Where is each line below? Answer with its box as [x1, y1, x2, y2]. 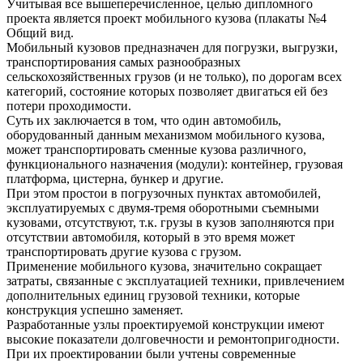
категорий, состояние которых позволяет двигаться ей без [6, 84, 327, 99]
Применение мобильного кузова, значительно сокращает [6, 259, 322, 274]
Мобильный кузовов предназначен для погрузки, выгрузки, [6, 41, 338, 55]
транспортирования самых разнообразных [6, 55, 241, 70]
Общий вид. [6, 26, 74, 41]
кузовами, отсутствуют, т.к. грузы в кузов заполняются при [6, 216, 335, 230]
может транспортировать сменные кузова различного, [6, 143, 306, 157]
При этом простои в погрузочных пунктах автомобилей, [6, 186, 321, 201]
